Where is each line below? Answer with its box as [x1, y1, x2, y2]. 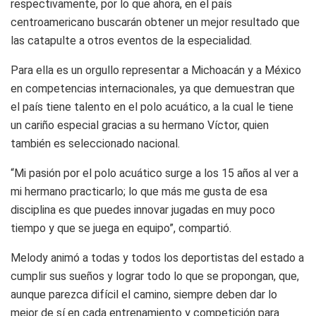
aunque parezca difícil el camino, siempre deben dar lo [11, 287, 277, 301]
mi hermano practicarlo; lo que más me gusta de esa [11, 184, 267, 198]
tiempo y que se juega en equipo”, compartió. [11, 221, 231, 235]
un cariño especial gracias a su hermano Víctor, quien [11, 118, 269, 132]
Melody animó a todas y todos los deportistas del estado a [11, 250, 304, 265]
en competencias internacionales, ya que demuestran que [11, 81, 295, 95]
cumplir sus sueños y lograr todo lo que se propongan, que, [11, 269, 299, 283]
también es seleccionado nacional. [11, 136, 180, 150]
